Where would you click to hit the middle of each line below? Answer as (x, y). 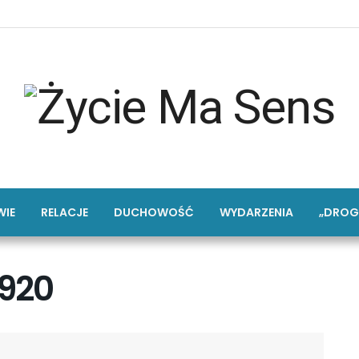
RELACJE (64, 212)
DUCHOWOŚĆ (153, 212)
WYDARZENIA (256, 212)
